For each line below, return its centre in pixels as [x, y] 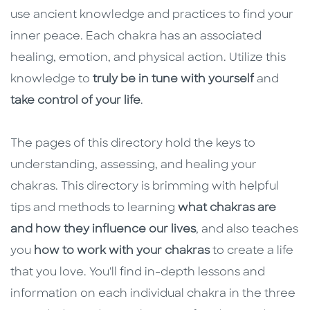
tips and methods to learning [94, 209]
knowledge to [52, 80]
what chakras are [227, 209]
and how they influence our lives [103, 230]
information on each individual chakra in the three [153, 294]
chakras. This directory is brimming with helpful [145, 187]
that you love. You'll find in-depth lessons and [138, 273]
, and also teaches [247, 230]
